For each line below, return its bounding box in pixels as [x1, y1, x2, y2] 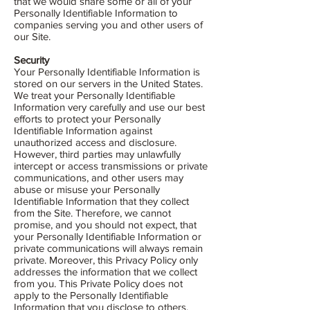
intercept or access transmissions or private [14, 160, 208, 172]
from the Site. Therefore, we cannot [14, 207, 171, 219]
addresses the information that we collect [14, 266, 197, 277]
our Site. [14, 30, 51, 42]
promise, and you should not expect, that [14, 219, 197, 230]
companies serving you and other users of [14, 19, 203, 30]
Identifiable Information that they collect [14, 195, 189, 207]
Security [14, 54, 49, 66]
